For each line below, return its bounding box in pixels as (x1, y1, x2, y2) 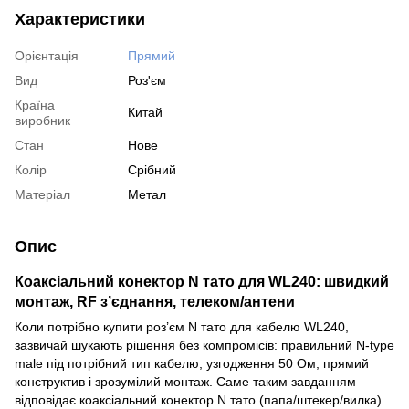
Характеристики (15, 9, 145, 28)
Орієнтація (15, 47, 79, 63)
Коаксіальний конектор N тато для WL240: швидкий (15, 272, 389, 289)
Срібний (128, 162, 176, 177)
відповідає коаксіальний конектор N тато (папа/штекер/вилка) (15, 392, 382, 407)
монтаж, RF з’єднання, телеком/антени (15, 292, 295, 309)
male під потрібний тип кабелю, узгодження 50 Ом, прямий (15, 355, 369, 371)
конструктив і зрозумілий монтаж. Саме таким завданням (15, 373, 356, 389)
